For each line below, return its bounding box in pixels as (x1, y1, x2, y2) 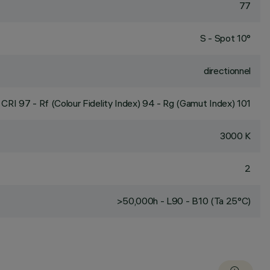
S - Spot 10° (199, 32, 251, 44)
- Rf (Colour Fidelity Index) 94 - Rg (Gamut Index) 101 (30, 97, 251, 109)
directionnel (203, 64, 251, 77)
